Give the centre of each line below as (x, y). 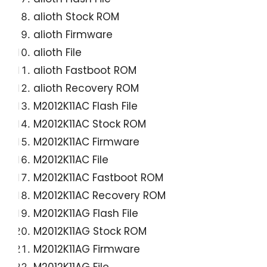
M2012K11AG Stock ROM (90, 232)
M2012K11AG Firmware (87, 249)
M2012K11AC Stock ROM (90, 124)
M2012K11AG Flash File (86, 214)
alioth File (58, 53)
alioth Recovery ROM (86, 89)
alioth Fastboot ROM (85, 71)
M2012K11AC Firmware (87, 142)
